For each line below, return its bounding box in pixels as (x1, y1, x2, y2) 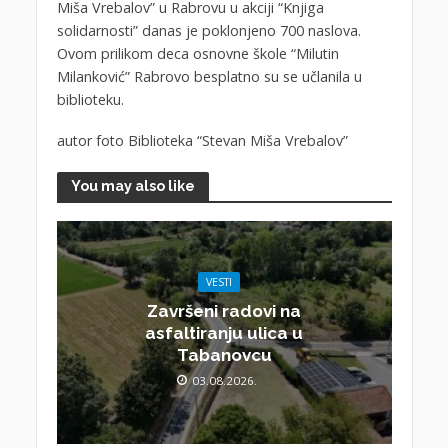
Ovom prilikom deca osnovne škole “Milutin (56, 44, 339, 64)
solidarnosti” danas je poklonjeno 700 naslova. (56, 21, 361, 41)
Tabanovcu (176, 345, 272, 366)
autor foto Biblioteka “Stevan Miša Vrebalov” (56, 131, 352, 151)
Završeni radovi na (147, 301, 301, 322)
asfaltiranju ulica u (145, 323, 303, 344)
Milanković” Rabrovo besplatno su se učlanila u (56, 67, 362, 87)
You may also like (70, 178, 195, 195)
